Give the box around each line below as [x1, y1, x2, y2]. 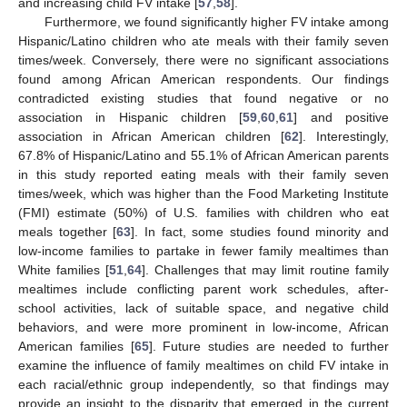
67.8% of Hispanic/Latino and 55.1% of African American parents [18, 147, 389, 163]
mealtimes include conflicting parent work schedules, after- [18, 281, 389, 296]
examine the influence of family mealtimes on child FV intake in [18, 357, 389, 372]
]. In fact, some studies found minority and [131, 223, 390, 239]
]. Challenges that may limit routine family [142, 262, 389, 277]
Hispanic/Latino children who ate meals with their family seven [18, 33, 389, 48]
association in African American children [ [18, 128, 284, 144]
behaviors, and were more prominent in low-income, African [18, 319, 389, 334]
